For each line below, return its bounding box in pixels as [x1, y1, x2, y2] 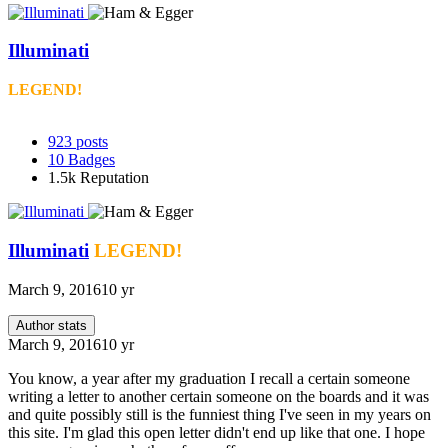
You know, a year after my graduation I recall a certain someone [8, 369, 410, 387]
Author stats [16, 317, 87, 333]
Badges [68, 151, 115, 169]
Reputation [80, 169, 149, 187]
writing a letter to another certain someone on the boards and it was [8, 387, 429, 405]
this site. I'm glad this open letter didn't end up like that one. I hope [8, 423, 425, 441]
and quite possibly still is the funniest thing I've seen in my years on [8, 405, 431, 423]
